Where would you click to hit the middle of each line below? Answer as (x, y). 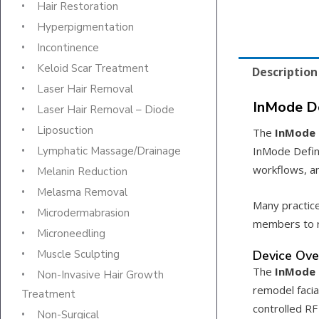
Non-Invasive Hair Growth (100, 275)
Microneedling (71, 234)
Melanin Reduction (82, 172)
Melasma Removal (82, 193)
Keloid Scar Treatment (93, 69)
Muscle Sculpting (78, 255)
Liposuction (65, 131)
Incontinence (68, 48)
